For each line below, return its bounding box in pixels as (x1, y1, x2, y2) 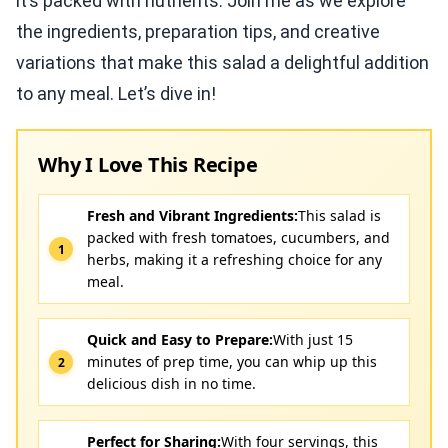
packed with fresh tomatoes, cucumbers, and (87, 228, 390, 247)
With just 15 (273, 330, 353, 349)
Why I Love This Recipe (38, 151, 258, 178)
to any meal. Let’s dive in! (16, 83, 216, 104)
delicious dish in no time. (87, 374, 256, 393)
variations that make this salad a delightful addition (16, 52, 429, 73)
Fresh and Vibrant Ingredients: (87, 206, 298, 225)
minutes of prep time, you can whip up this (87, 352, 377, 371)
